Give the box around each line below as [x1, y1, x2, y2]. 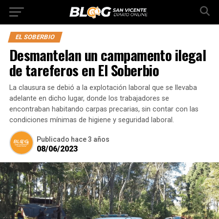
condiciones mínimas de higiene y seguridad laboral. [9, 116, 174, 124]
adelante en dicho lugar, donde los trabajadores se [9, 94, 169, 103]
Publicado [36, 135, 69, 143]
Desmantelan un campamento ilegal [9, 44, 206, 65]
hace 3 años [70, 135, 109, 143]
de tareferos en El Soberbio [9, 60, 159, 80]
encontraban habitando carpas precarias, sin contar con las [9, 105, 198, 113]
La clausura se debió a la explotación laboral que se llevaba [9, 84, 197, 92]
